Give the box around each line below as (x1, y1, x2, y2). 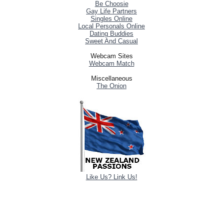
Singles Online (91, 14, 132, 22)
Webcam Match (89, 59, 134, 67)
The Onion (97, 82, 126, 90)
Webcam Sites (90, 52, 133, 60)
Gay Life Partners (86, 7, 137, 15)
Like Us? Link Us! (86, 173, 137, 181)
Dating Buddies (90, 29, 133, 37)
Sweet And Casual (85, 37, 138, 45)
